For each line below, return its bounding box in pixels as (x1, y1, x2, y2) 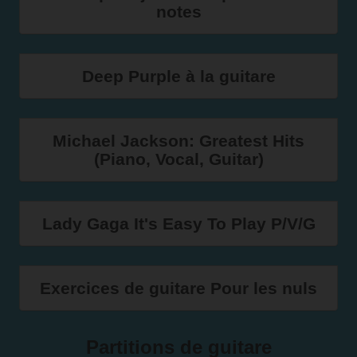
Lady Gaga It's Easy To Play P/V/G (41, 214, 316, 233)
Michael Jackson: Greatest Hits (53, 131, 304, 150)
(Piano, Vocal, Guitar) (93, 150, 264, 168)
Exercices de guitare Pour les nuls (40, 279, 317, 297)
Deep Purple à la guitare (81, 67, 276, 85)
